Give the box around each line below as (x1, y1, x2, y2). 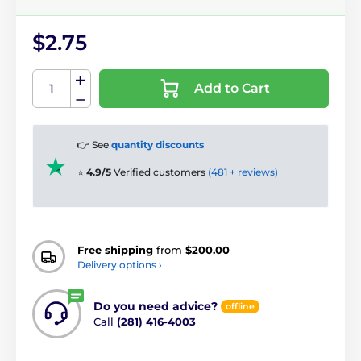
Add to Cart (224, 81, 270, 97)
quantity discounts (111, 139, 204, 151)
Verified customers (114, 166, 208, 179)
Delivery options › (77, 258, 162, 271)
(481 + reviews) (208, 166, 278, 179)
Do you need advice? (93, 299, 218, 314)
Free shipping (77, 243, 153, 256)
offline (226, 301, 255, 313)
